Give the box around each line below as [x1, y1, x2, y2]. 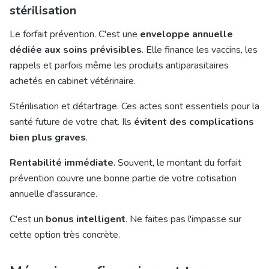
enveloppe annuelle [140, 28, 233, 41]
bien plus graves [10, 131, 86, 144]
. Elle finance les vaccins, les [142, 43, 258, 56]
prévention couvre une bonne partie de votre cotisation [10, 172, 237, 185]
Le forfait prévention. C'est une [10, 28, 140, 41]
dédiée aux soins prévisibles [10, 43, 142, 56]
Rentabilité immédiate [10, 156, 113, 169]
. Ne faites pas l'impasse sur [125, 213, 241, 226]
